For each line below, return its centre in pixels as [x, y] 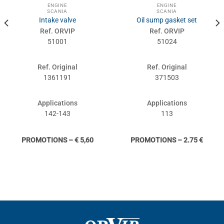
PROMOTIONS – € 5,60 [57, 140]
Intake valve [57, 20]
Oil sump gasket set [167, 20]
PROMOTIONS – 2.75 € [167, 140]
